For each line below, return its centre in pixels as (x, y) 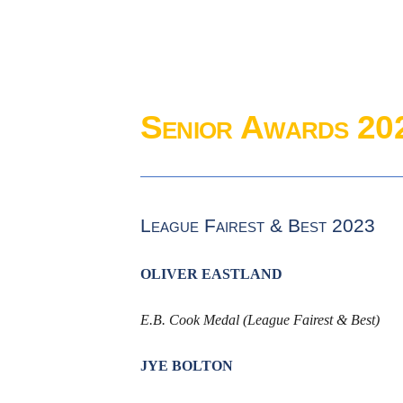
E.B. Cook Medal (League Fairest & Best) (260, 320)
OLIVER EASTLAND (211, 274)
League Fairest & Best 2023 (257, 226)
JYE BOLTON (186, 366)
